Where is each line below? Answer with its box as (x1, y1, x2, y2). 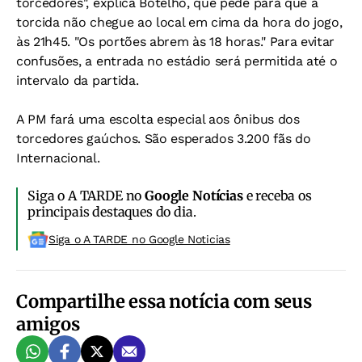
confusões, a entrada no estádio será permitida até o (16, 53, 338, 69)
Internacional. (16, 150, 100, 166)
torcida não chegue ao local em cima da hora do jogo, (16, 15, 343, 30)
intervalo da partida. (16, 73, 139, 88)
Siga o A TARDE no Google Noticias (48, 233, 230, 246)
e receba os (242, 187, 312, 204)
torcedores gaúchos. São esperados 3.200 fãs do (16, 131, 311, 146)
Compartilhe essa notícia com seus (16, 290, 312, 313)
